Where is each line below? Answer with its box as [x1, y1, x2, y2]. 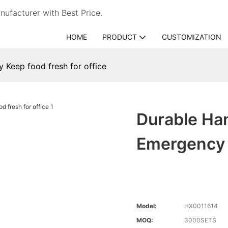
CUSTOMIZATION [162, 33, 221, 41]
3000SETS [184, 216, 217, 224]
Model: [136, 202, 157, 210]
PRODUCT [102, 33, 137, 41]
